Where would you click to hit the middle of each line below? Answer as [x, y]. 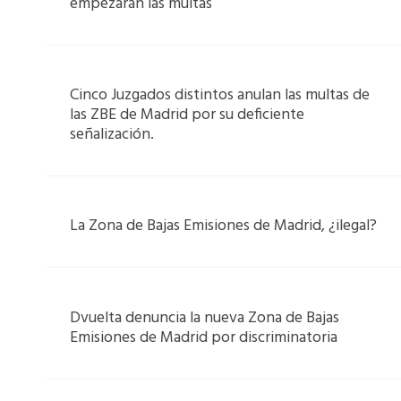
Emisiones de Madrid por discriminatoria [203, 337]
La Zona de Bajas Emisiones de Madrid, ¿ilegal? [223, 226]
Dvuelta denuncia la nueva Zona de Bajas [204, 318]
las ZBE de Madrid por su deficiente [187, 115]
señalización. [111, 135]
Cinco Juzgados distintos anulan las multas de [219, 96]
